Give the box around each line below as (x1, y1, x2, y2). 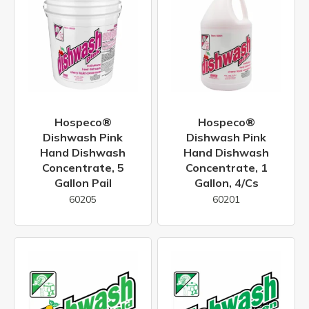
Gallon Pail (54, 175, 112, 190)
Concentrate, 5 (41, 160, 124, 175)
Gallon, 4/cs (194, 175, 259, 190)
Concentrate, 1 (185, 160, 268, 175)
